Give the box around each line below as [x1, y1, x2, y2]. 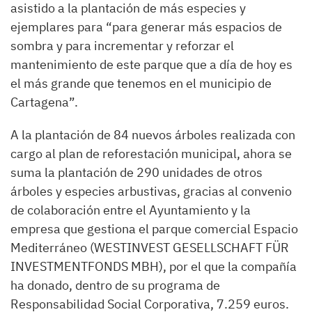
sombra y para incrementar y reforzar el [10, 38, 234, 54]
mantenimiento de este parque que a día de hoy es [10, 56, 292, 72]
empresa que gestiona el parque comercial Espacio [10, 221, 298, 237]
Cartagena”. [10, 94, 78, 110]
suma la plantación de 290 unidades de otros [10, 164, 263, 180]
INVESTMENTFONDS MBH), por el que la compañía [10, 258, 297, 274]
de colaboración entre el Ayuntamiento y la [10, 202, 251, 218]
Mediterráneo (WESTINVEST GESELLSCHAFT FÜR [10, 240, 289, 256]
